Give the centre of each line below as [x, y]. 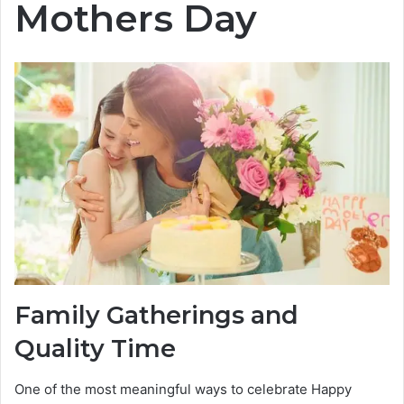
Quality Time [95, 349]
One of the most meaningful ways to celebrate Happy [183, 389]
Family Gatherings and [156, 316]
